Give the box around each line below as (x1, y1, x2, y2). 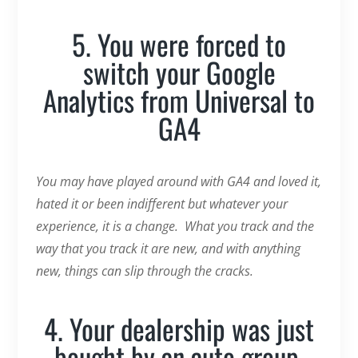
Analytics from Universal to (43, 78, 315, 121)
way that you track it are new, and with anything (35, 239, 300, 257)
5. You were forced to (72, 22, 286, 65)
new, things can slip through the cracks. (35, 261, 253, 280)
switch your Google (82, 50, 276, 93)
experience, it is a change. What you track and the (35, 217, 314, 235)
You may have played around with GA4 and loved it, (35, 172, 321, 190)
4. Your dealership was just (44, 307, 314, 349)
